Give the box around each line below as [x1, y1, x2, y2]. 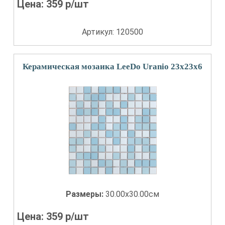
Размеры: [66, 189, 105, 199]
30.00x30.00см [105, 189, 159, 199]
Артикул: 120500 [82, 27, 143, 37]
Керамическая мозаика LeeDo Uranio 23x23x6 [23, 62, 202, 71]
